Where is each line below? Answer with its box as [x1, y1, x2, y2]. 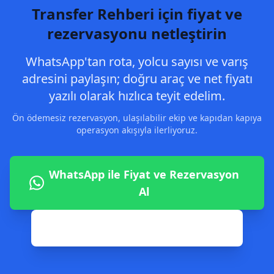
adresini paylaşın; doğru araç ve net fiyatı [21, 70, 253, 87]
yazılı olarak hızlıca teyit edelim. [49, 87, 225, 104]
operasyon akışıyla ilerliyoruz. [76, 124, 198, 136]
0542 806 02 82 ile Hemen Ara [65, 221, 223, 235]
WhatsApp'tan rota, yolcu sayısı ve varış [26, 53, 248, 70]
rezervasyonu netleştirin [47, 23, 227, 43]
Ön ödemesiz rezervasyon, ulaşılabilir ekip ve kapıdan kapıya [12, 112, 262, 124]
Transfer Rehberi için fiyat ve [32, 4, 242, 24]
